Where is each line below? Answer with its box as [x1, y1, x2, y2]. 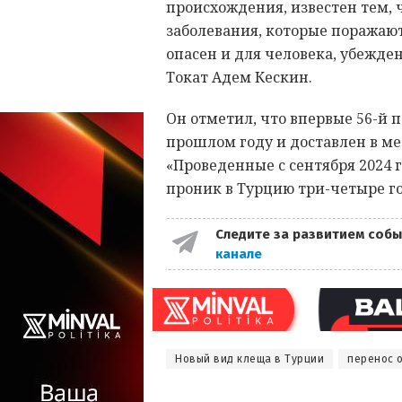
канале [214, 246, 266, 263]
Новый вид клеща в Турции [175, 353, 324, 366]
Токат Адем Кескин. [166, 67, 312, 88]
